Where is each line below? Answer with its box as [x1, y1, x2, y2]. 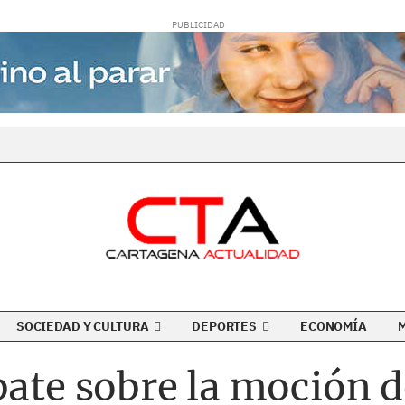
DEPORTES [192, 318, 259, 334]
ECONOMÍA [300, 318, 367, 334]
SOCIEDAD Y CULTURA [15, 318, 152, 334]
